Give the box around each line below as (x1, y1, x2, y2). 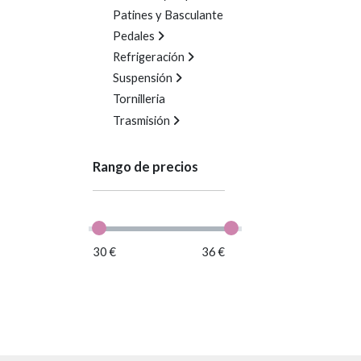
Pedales (112, 28, 155, 43)
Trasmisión (112, 113, 170, 127)
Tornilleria (112, 92, 165, 106)
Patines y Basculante (112, 7, 223, 22)
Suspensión (112, 71, 172, 85)
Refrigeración (112, 50, 185, 64)
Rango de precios (92, 158, 198, 176)
